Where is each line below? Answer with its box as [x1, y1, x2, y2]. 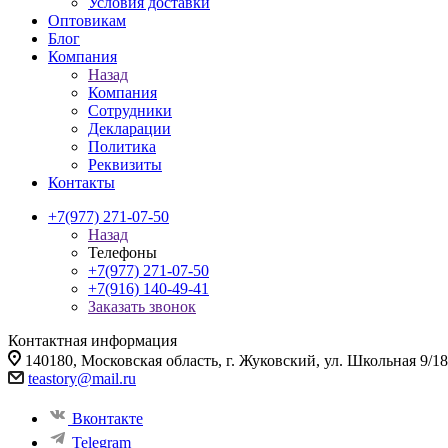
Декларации [88, 120, 171, 137]
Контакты [48, 174, 115, 191]
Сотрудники [88, 102, 172, 119]
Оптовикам [48, 12, 126, 29]
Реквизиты [88, 156, 162, 173]
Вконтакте [72, 410, 143, 427]
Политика [88, 138, 156, 155]
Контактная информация [8, 332, 177, 349]
